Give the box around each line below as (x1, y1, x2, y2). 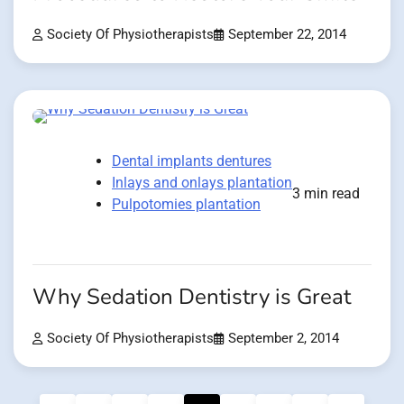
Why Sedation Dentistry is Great (32, 281, 351, 312)
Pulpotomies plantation (112, 195, 261, 213)
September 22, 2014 (228, 26, 346, 42)
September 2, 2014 (228, 330, 339, 346)
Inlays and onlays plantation (112, 173, 292, 191)
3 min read (292, 184, 360, 202)
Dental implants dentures (112, 151, 271, 170)
